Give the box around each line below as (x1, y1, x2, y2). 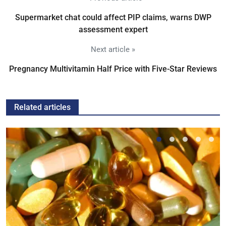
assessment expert (78, 25, 148, 35)
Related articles (14, 102, 71, 112)
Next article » (91, 45, 135, 54)
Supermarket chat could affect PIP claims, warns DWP (15, 13, 211, 23)
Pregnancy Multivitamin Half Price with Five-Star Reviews (9, 64, 217, 74)
